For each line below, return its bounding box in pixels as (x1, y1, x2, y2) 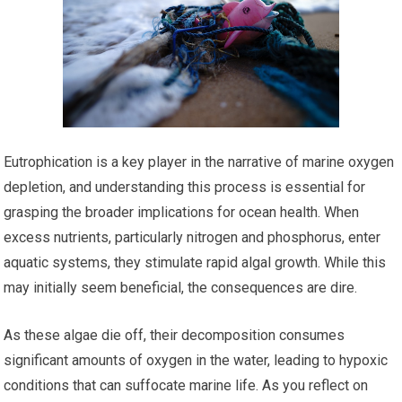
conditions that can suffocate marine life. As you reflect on (4, 377, 369, 395)
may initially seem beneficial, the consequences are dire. (4, 279, 358, 297)
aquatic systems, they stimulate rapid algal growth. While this (4, 254, 387, 272)
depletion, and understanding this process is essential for (4, 179, 366, 197)
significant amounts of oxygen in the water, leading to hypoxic (4, 352, 389, 370)
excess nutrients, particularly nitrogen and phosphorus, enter (4, 229, 381, 247)
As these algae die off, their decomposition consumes (4, 327, 345, 345)
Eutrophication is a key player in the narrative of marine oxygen (4, 153, 395, 171)
